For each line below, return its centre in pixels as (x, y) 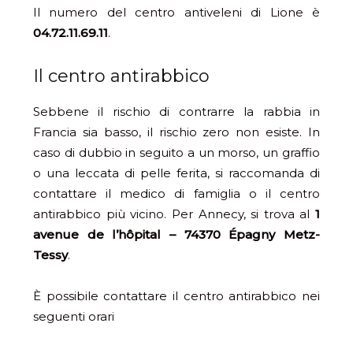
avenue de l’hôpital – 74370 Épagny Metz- (176, 235)
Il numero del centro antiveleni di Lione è (176, 13)
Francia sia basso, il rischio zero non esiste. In (176, 132)
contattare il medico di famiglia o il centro (176, 194)
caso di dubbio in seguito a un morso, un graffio (176, 153)
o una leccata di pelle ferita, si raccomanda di (176, 173)
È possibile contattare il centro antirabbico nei (176, 296)
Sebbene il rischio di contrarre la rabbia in (176, 112)
